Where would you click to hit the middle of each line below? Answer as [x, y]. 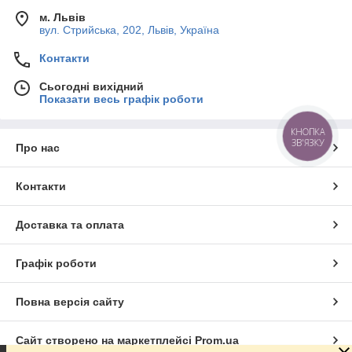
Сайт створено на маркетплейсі [105, 340]
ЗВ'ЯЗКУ [308, 142]
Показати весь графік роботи [121, 99]
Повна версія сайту [70, 301]
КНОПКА [308, 131]
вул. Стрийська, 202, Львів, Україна [129, 29]
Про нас [38, 147]
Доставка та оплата [70, 224]
